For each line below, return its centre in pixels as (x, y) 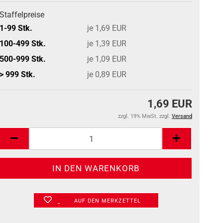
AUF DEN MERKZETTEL (107, 201)
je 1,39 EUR (107, 43)
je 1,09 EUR (107, 59)
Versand (182, 116)
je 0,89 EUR (107, 74)
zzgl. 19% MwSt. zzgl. (145, 116)
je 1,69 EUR (107, 28)
